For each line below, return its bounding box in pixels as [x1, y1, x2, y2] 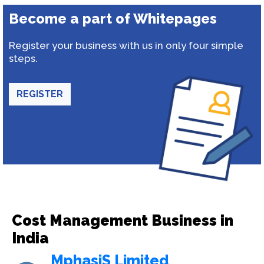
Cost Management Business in [12, 212, 233, 229]
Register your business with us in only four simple [9, 39, 243, 51]
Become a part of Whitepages [9, 10, 217, 27]
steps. [9, 52, 38, 64]
